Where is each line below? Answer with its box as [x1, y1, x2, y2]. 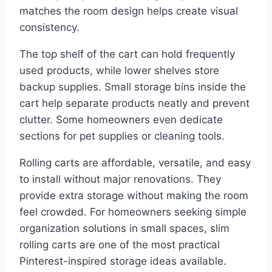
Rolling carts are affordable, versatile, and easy [19, 156, 251, 169]
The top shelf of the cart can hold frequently [19, 47, 235, 60]
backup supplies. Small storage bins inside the [19, 80, 246, 93]
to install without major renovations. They [19, 172, 221, 185]
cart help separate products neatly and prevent [19, 97, 250, 109]
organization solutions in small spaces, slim [19, 222, 229, 234]
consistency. [19, 21, 80, 33]
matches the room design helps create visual [19, 4, 238, 17]
